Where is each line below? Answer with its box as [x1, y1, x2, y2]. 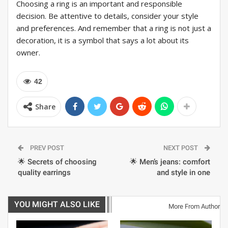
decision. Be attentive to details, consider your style [16, 11, 198, 21]
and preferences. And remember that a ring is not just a [16, 23, 211, 34]
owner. [16, 47, 40, 58]
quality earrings [18, 168, 71, 178]
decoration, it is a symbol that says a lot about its [16, 35, 189, 46]
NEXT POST [163, 144, 199, 152]
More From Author [168, 203, 220, 211]
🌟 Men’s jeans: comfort [130, 157, 210, 167]
